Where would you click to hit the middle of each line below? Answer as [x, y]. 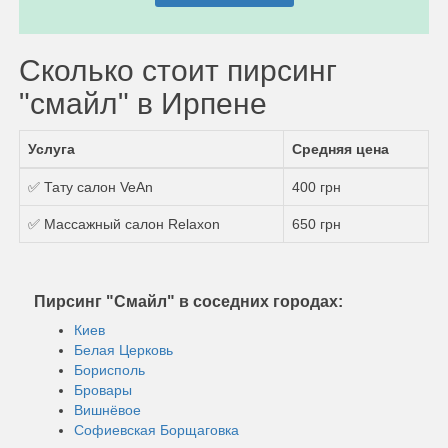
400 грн [316, 186]
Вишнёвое [107, 409]
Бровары [103, 389]
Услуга [51, 148]
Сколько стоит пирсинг [178, 70]
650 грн [316, 223]
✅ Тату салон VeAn [90, 186]
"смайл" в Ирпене [143, 103]
